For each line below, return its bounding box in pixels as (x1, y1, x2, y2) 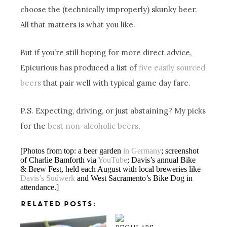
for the (20, 121, 48, 131)
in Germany (123, 146, 162, 155)
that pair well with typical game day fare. (41, 78, 191, 88)
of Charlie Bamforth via (20, 155, 98, 164)
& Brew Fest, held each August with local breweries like (20, 164, 201, 173)
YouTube (98, 155, 128, 164)
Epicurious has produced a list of (20, 62, 139, 72)
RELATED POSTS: (20, 200, 97, 208)
